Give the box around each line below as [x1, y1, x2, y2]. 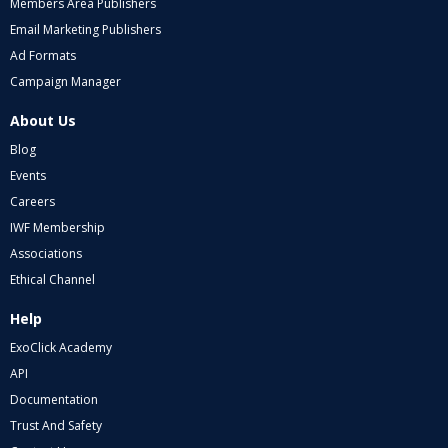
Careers [10, 193, 55, 211]
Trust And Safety [10, 417, 102, 435]
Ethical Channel [10, 271, 95, 289]
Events [10, 167, 46, 185]
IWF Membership [10, 219, 105, 237]
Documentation [10, 391, 98, 409]
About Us [10, 111, 76, 131]
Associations [10, 245, 82, 263]
